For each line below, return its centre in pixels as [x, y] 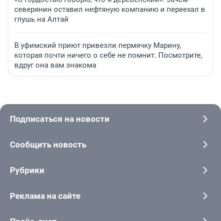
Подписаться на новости [60, 119]
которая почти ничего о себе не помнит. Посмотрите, [108, 55]
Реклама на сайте [45, 196]
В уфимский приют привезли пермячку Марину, [98, 45]
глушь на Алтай [41, 19]
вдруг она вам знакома [55, 65]
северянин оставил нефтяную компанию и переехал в [110, 9]
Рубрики [27, 170]
